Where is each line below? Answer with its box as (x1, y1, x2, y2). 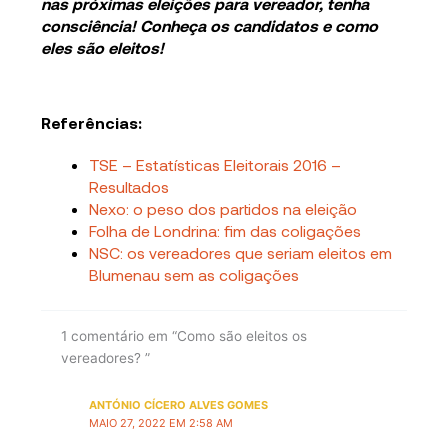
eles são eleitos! (41, 38, 165, 58)
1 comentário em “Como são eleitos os (61, 327, 308, 344)
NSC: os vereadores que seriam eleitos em (89, 243, 393, 263)
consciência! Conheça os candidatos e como (41, 16, 379, 36)
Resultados (89, 177, 170, 197)
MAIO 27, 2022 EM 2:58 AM (88, 416, 233, 431)
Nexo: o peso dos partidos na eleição (89, 199, 358, 219)
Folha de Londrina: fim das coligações (89, 221, 362, 241)
